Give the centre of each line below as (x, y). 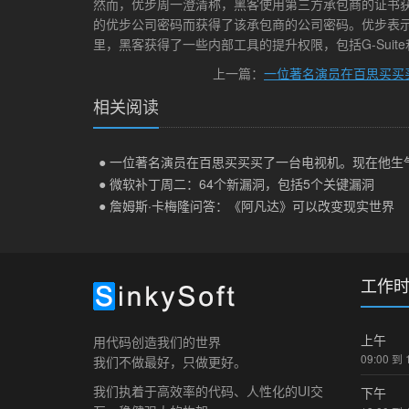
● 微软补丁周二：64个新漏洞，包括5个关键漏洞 (236, 184)
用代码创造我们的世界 (157, 341)
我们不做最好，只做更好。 (170, 362)
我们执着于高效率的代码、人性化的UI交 (208, 391)
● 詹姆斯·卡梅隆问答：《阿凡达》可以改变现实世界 (246, 205)
